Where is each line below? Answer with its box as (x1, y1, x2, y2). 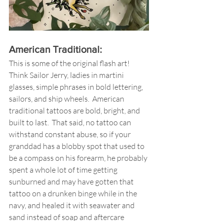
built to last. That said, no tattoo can (9, 117, 133, 127)
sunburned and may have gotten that (9, 177, 135, 186)
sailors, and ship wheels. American (9, 94, 126, 104)
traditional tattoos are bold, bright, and (9, 106, 142, 115)
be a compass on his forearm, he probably (9, 153, 149, 163)
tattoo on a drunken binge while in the (9, 188, 139, 198)
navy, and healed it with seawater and (9, 200, 136, 210)
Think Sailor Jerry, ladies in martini (9, 70, 125, 80)
